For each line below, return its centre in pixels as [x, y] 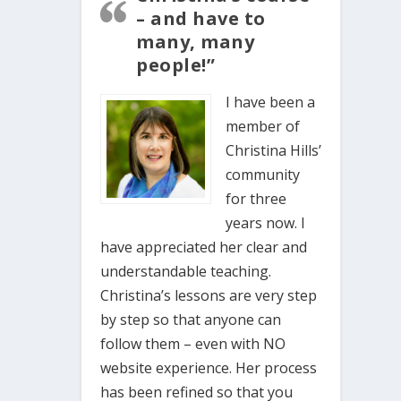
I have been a [270, 102]
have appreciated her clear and [204, 247]
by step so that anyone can [191, 319]
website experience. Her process [209, 367]
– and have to [201, 18]
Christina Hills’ [273, 150]
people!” [176, 64]
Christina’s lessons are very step [209, 295]
